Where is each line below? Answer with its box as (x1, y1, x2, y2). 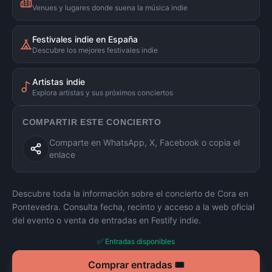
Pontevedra (12, 202, 58, 212)
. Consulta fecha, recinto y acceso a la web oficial (58, 202, 254, 212)
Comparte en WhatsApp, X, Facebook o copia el (49, 137, 240, 148)
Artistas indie (32, 76, 85, 87)
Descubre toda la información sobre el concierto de (12, 188, 217, 199)
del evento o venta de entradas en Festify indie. (12, 215, 201, 225)
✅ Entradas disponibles (97, 237, 175, 246)
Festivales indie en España (32, 34, 138, 44)
